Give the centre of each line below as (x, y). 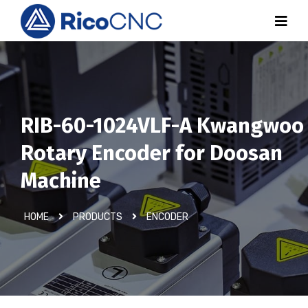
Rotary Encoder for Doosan (152, 153)
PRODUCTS (98, 217)
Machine (61, 180)
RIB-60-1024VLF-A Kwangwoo (162, 125)
